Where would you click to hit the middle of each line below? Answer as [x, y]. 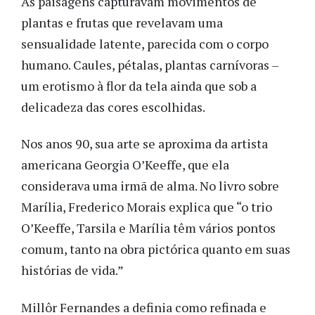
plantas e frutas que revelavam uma [122, 22]
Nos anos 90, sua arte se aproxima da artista [144, 144]
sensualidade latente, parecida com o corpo [145, 43]
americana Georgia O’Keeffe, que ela [125, 165]
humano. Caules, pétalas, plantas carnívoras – [150, 64]
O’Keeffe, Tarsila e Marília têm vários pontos [148, 228]
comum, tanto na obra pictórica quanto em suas [156, 249]
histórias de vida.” [72, 270]
